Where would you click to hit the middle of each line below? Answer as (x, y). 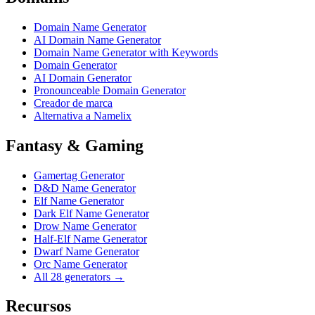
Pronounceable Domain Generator (110, 90)
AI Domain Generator (83, 77)
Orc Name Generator (81, 264)
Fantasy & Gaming (75, 145)
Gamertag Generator (79, 175)
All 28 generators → (79, 276)
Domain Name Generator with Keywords (126, 52)
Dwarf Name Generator (86, 251)
